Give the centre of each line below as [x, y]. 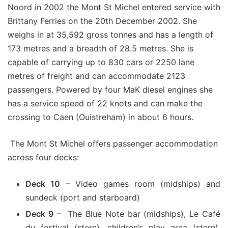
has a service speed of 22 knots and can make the [105, 103]
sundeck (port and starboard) [83, 197]
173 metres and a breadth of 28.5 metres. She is [101, 48]
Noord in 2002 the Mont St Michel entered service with [114, 7]
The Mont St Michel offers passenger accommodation [113, 143]
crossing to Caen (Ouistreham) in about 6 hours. [101, 117]
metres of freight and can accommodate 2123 [96, 76]
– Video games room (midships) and [140, 183]
